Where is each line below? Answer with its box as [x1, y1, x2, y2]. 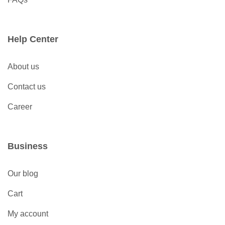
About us [8, 62, 39, 71]
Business [8, 141, 48, 152]
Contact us [8, 82, 46, 91]
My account [8, 209, 48, 218]
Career [8, 102, 32, 111]
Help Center [8, 34, 58, 45]
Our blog [8, 169, 38, 178]
